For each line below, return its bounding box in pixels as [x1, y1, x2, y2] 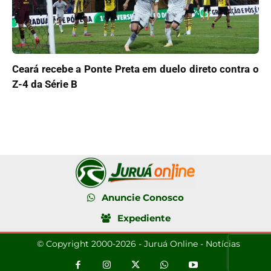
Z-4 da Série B [12, 77, 77, 90]
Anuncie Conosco [102, 192, 184, 204]
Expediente [117, 212, 171, 224]
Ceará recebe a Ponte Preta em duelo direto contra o [12, 62, 259, 75]
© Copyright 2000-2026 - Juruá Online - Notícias [37, 238, 240, 250]
